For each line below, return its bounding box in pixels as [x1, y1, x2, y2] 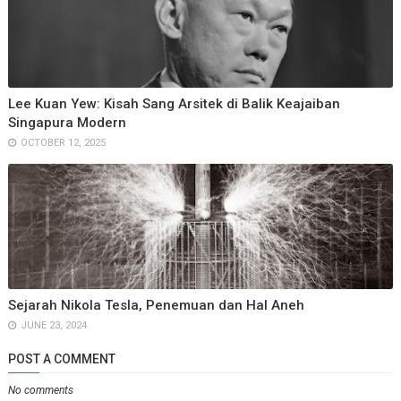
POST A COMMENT [7, 352, 115, 366]
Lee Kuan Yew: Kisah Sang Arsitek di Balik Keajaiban [7, 96, 340, 112]
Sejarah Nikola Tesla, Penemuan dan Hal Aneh [7, 297, 304, 313]
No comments [7, 384, 73, 397]
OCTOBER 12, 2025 [20, 137, 106, 149]
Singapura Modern [7, 115, 126, 131]
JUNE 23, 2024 [20, 320, 87, 331]
